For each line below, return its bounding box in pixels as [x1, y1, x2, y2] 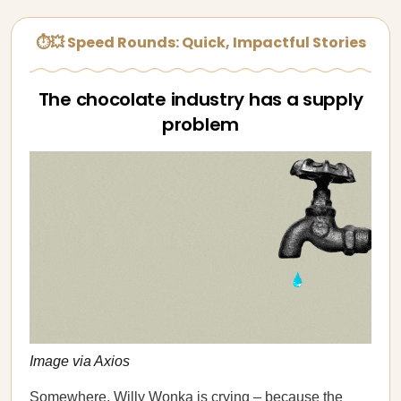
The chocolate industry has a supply [38, 87, 363, 112]
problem [162, 112, 239, 137]
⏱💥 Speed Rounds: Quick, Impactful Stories [35, 32, 366, 53]
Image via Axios [30, 353, 130, 369]
